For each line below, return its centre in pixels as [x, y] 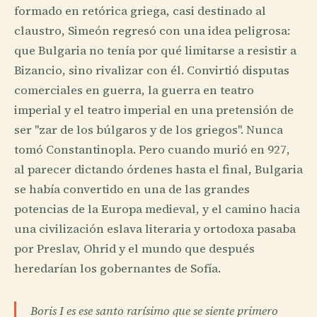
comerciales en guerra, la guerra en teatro [134, 91]
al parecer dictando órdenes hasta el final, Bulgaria [158, 170]
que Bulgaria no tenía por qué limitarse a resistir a [155, 51]
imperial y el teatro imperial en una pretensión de [154, 110]
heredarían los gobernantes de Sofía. [117, 269]
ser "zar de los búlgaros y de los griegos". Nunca [149, 130]
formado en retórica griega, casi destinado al [140, 11]
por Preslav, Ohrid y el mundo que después [134, 249]
